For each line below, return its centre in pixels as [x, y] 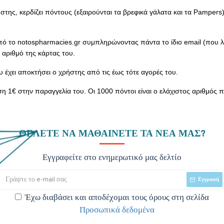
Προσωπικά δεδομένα [117, 210]
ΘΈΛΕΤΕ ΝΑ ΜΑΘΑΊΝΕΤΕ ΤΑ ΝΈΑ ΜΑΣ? [112, 134]
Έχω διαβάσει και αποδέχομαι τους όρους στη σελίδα [117, 198]
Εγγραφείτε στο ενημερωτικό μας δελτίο [112, 158]
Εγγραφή [208, 179]
